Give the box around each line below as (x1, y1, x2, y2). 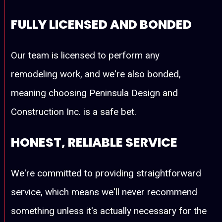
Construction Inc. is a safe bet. (11, 106, 137, 117)
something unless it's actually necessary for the (11, 205, 207, 217)
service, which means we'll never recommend (11, 186, 198, 198)
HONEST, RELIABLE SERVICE (11, 133, 178, 151)
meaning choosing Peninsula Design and (11, 87, 178, 99)
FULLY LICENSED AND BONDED (11, 15, 192, 33)
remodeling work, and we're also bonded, (11, 68, 181, 80)
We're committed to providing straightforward (11, 167, 202, 179)
